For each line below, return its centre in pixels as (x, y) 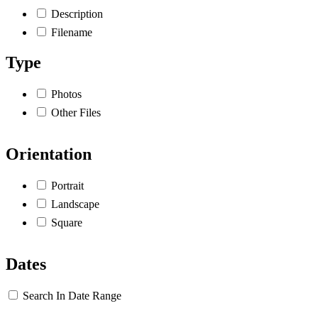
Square (67, 223)
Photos (66, 94)
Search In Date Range (72, 295)
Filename (72, 33)
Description (77, 14)
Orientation (49, 154)
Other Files (76, 113)
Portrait (67, 186)
